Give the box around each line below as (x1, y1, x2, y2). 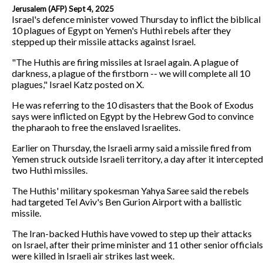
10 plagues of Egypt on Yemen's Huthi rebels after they (12, 24, 231, 36)
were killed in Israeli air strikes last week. (12, 249, 174, 261)
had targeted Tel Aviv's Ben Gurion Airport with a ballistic (12, 195, 242, 207)
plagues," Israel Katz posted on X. (12, 78, 144, 90)
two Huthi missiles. (12, 164, 87, 176)
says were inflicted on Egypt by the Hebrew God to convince (12, 110, 254, 122)
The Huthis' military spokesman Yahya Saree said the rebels (12, 184, 249, 196)
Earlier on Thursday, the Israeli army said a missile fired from (12, 141, 251, 153)
